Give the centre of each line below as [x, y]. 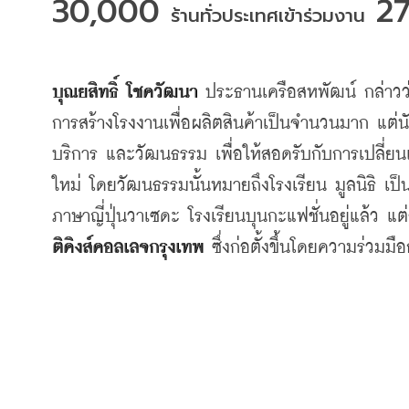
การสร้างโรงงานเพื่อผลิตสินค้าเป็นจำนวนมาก [210, 124]
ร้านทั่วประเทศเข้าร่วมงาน [268, 16]
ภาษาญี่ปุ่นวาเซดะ [116, 217]
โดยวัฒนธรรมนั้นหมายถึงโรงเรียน [208, 186]
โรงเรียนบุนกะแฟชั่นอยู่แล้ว [283, 217]
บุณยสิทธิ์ [85, 93]
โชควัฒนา [162, 93]
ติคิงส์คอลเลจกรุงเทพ [128, 248]
